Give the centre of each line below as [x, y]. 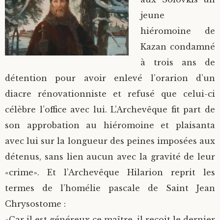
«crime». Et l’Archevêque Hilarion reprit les [110, 172]
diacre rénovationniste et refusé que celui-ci [110, 94]
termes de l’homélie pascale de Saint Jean [110, 188]
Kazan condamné [178, 46]
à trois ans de [178, 62]
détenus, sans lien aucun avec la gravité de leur [110, 156]
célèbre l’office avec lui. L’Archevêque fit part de [110, 109]
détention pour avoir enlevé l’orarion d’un [110, 78]
